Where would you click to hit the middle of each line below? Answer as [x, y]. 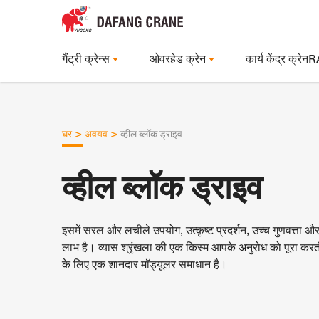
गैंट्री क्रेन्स [86, 59]
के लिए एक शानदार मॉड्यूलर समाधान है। [145, 265]
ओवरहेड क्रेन [178, 59]
